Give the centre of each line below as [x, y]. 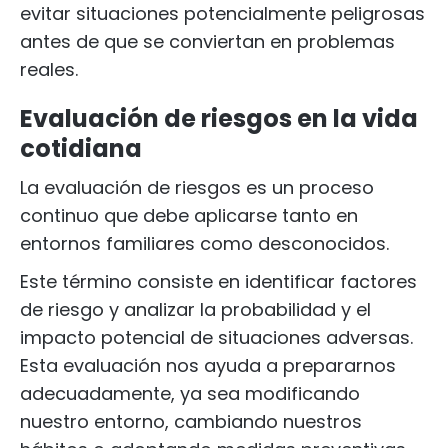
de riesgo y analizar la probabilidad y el [195, 309]
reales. [49, 69]
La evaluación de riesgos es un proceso [197, 187]
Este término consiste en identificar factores [218, 281]
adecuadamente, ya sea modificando [190, 393]
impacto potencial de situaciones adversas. [216, 337]
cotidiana [81, 148]
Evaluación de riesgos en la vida [219, 118]
